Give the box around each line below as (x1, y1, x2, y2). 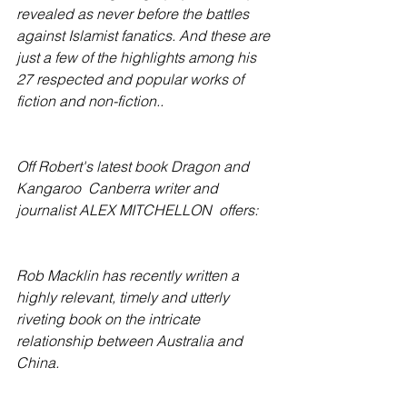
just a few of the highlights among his (16, 48, 260, 66)
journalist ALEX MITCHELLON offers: (16, 201, 258, 219)
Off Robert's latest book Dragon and (16, 157, 253, 175)
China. (16, 353, 59, 372)
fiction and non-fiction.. (16, 92, 164, 110)
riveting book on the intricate (16, 310, 203, 328)
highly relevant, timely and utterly (16, 288, 233, 306)
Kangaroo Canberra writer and (16, 179, 222, 197)
